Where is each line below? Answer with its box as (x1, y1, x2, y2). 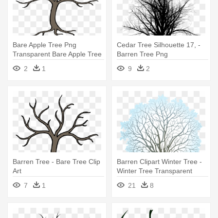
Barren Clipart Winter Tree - (117, 158, 202, 166)
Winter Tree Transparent (117, 167, 192, 175)
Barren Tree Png (117, 50, 168, 58)
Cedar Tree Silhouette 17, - (117, 41, 200, 49)
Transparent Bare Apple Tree (13, 50, 102, 58)
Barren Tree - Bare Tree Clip (13, 158, 100, 166)
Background (117, 176, 154, 184)
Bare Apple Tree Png (13, 41, 76, 49)
